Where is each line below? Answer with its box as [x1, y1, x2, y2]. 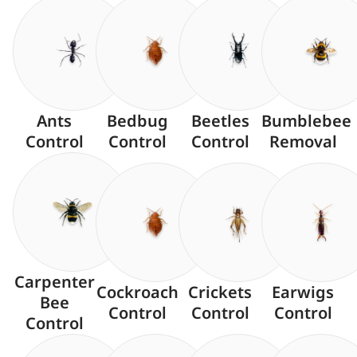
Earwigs [272, 280, 334, 303]
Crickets [188, 280, 252, 303]
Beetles [190, 109, 249, 131]
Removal [269, 130, 337, 152]
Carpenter [14, 270, 95, 292]
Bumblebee [261, 109, 351, 131]
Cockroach [96, 280, 178, 303]
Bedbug [106, 109, 168, 131]
